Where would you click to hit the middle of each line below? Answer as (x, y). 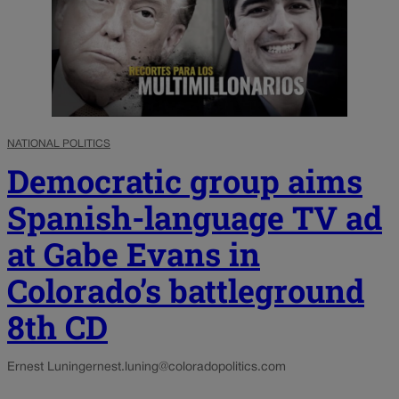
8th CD (57, 326)
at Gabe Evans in (134, 253)
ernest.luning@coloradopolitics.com (186, 367)
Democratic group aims (185, 180)
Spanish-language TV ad (195, 217)
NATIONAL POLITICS (59, 143)
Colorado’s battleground (186, 290)
